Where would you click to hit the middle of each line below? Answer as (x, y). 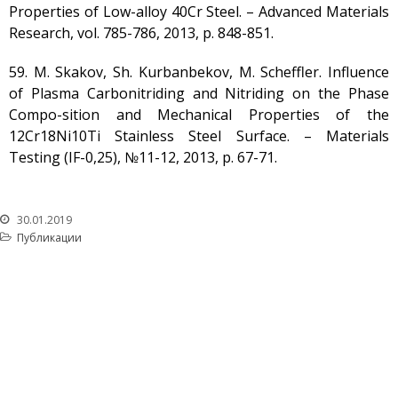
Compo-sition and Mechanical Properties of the (199, 115)
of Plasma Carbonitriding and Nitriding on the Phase (199, 93)
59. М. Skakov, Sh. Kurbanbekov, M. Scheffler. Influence (199, 72)
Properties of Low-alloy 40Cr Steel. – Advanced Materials (199, 12)
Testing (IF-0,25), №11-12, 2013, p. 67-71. (143, 157)
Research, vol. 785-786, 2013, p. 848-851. (141, 33)
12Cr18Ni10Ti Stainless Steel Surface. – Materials (199, 136)
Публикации (49, 238)
